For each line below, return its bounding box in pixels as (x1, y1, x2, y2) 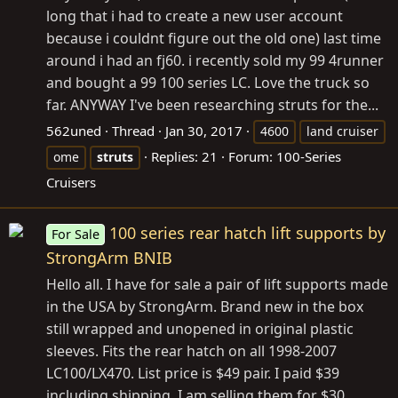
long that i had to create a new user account (46, 6, 343, 27)
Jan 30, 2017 (165, 122, 243, 140)
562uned (46, 122, 101, 140)
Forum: (228, 147, 276, 166)
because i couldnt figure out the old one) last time (46, 28, 381, 49)
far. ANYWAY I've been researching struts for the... (46, 95, 378, 115)
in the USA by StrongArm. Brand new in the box (46, 297, 363, 317)
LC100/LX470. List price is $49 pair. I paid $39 (46, 363, 339, 384)
